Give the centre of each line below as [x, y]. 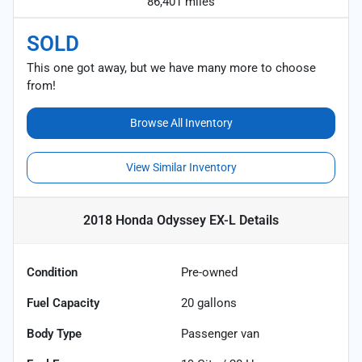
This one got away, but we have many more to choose [171, 67]
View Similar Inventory [181, 167]
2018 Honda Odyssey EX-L [160, 220]
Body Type [54, 333]
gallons [215, 303]
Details [257, 220]
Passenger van [220, 333]
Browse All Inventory [181, 122]
